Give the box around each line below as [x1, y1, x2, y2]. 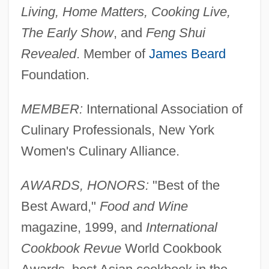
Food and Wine [99, 198, 188, 214]
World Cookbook [121, 240, 222, 256]
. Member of [76, 46, 149, 61]
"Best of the [148, 177, 220, 193]
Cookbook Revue [20, 240, 121, 256]
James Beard [148, 46, 226, 61]
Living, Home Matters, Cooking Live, [20, 4, 231, 19]
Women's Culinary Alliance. [20, 143, 180, 159]
